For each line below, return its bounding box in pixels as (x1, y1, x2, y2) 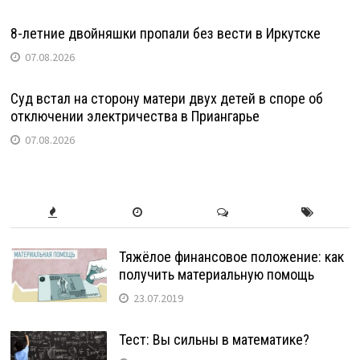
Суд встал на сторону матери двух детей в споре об (10, 89, 323, 107)
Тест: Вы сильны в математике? (118, 330, 309, 348)
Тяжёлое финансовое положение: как (118, 247, 344, 265)
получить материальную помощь (118, 265, 314, 283)
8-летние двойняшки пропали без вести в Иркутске (10, 24, 321, 42)
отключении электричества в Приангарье (10, 107, 260, 125)
